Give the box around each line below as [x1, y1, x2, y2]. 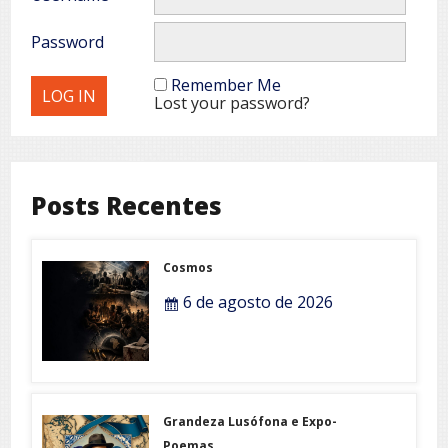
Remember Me [171, 74, 281, 97]
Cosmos [163, 259, 214, 277]
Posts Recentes [31, 189, 222, 223]
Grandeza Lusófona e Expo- [163, 413, 338, 431]
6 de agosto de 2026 [179, 291, 334, 314]
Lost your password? [154, 92, 310, 115]
